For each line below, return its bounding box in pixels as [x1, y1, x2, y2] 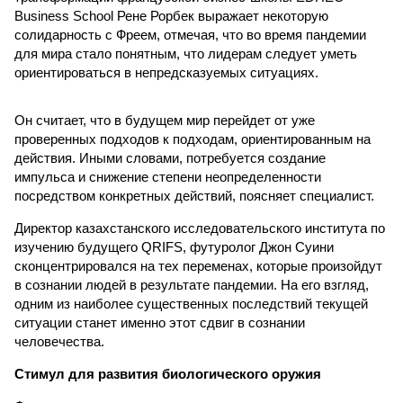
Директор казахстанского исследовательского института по [14, 220, 385, 236]
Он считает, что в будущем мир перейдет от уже [14, 112, 315, 128]
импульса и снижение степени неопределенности [14, 169, 321, 184]
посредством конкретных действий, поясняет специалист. [14, 188, 374, 203]
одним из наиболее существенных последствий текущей [14, 296, 368, 311]
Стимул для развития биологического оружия [14, 366, 321, 381]
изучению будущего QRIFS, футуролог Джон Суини [14, 239, 334, 255]
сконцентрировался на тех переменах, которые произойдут [14, 258, 382, 273]
